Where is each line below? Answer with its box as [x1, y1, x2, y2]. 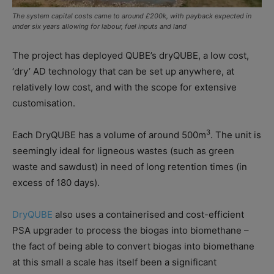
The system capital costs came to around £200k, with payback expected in [12, 11, 251, 20]
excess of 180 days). [12, 176, 100, 188]
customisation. [12, 97, 75, 109]
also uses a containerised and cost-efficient [53, 208, 244, 220]
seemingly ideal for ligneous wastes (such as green [12, 144, 234, 157]
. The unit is [210, 128, 261, 141]
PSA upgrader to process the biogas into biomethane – [12, 224, 249, 236]
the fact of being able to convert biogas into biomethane [12, 240, 254, 252]
